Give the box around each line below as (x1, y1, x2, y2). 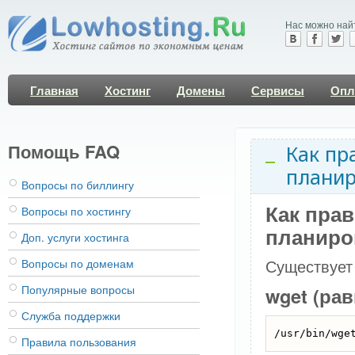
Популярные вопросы (21, 281, 135, 297)
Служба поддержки (21, 307, 120, 323)
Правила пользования (21, 334, 136, 349)
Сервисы (251, 82, 304, 99)
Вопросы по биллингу (21, 177, 134, 193)
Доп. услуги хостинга (21, 229, 129, 245)
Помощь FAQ (8, 139, 120, 164)
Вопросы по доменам (21, 255, 134, 271)
